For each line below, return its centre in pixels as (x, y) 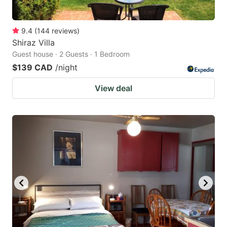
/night (66, 68)
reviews (64, 31)
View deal (113, 88)
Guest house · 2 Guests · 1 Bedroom (71, 54)
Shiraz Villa (33, 43)
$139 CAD (32, 68)
